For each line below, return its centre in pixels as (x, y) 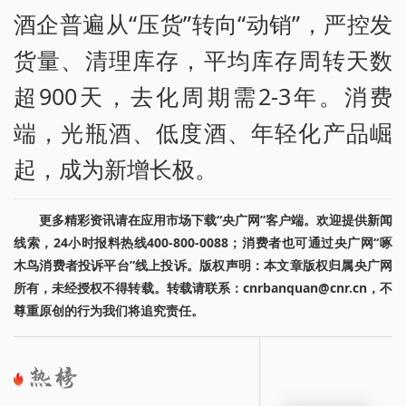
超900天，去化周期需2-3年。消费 (203, 96)
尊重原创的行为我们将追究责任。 (109, 310)
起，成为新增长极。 (116, 168)
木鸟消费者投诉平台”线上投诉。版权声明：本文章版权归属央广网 (203, 265)
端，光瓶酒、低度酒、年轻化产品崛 (203, 132)
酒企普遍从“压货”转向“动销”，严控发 (203, 23)
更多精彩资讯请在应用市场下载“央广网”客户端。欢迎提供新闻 (216, 219)
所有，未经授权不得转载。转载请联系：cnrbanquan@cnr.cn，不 (203, 287)
